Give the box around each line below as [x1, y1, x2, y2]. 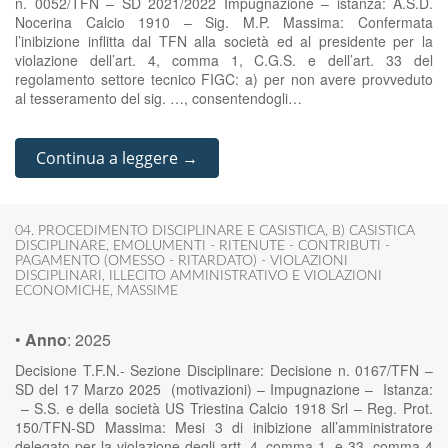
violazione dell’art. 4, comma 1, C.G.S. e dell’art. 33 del [15, 50, 433, 70]
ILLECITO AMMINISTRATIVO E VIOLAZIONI [109, 269, 382, 283]
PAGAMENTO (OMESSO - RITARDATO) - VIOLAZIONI [15, 254, 348, 268]
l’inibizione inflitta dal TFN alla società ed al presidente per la [15, 31, 433, 51]
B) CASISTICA [332, 224, 415, 238]
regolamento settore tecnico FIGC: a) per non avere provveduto [15, 69, 433, 89]
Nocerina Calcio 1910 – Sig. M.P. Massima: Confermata [15, 12, 433, 32]
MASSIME [117, 284, 178, 298]
